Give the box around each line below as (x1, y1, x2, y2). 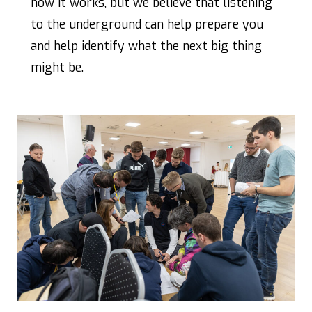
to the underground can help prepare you (31, 16, 263, 33)
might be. (31, 59, 84, 77)
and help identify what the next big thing (31, 38, 262, 55)
